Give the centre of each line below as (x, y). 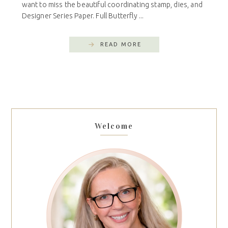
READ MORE (121, 45)
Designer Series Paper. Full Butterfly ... (83, 16)
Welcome (114, 126)
